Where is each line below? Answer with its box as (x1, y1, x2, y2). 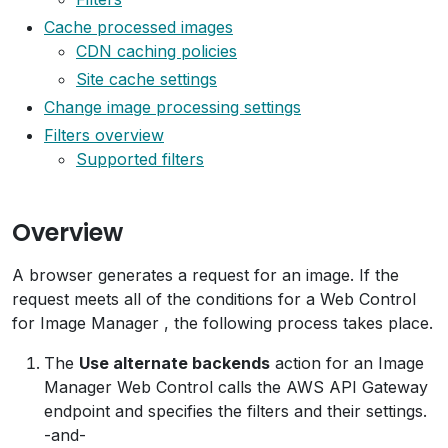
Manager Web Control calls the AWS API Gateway (44, 377, 428, 397)
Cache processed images (44, 17, 233, 37)
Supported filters (76, 149, 204, 169)
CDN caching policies (76, 41, 237, 61)
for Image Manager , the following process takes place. (12, 313, 433, 333)
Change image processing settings (44, 97, 301, 117)
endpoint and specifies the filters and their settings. (44, 401, 427, 421)
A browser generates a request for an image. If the (12, 265, 399, 285)
